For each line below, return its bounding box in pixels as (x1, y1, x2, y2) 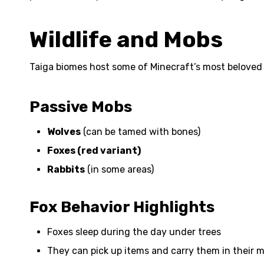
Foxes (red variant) (47, 145, 141, 156)
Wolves (47, 126, 81, 137)
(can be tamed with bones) (81, 126, 200, 137)
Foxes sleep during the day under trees (47, 226, 221, 237)
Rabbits (47, 164, 85, 175)
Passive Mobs (29, 98, 132, 116)
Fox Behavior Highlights (29, 198, 214, 216)
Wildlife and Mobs (29, 26, 223, 53)
